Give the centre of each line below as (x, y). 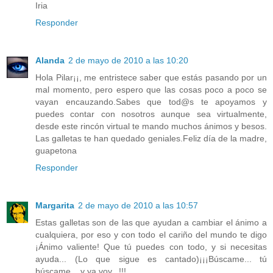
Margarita (55, 205)
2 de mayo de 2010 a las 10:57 (138, 205)
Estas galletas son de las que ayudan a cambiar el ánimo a (151, 222)
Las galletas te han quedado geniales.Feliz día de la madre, (151, 138)
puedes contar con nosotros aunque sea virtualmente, (151, 114)
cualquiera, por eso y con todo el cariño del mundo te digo (151, 234)
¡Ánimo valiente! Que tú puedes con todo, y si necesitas (151, 246)
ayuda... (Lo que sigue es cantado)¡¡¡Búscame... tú (151, 259)
